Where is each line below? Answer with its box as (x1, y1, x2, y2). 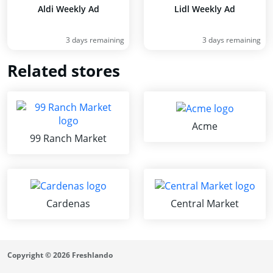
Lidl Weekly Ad (174, 3, 235, 15)
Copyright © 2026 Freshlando (7, 249, 113, 260)
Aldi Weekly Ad (37, 3, 99, 15)
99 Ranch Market (30, 132, 107, 145)
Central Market (171, 196, 239, 210)
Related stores (7, 60, 120, 82)
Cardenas (46, 196, 90, 210)
